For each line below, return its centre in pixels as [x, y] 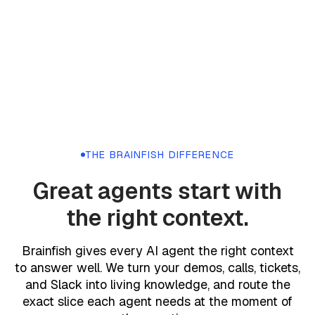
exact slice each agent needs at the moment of [157, 301]
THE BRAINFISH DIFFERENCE [160, 154]
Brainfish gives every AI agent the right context [157, 250]
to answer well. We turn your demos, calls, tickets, [157, 267]
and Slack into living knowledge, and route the [157, 284]
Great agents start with [157, 191]
